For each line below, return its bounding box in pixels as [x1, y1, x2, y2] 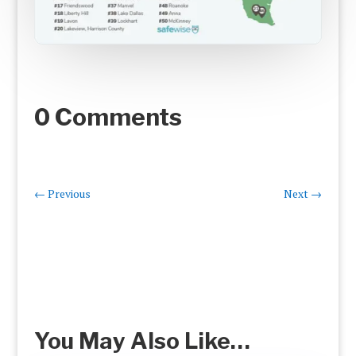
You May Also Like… [33, 327, 250, 354]
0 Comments [33, 102, 182, 131]
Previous [47, 185, 91, 201]
